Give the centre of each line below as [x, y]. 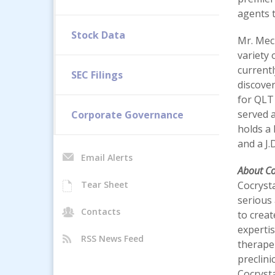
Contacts [101, 211]
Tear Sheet [105, 184]
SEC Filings [97, 75]
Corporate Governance [127, 115]
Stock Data [98, 35]
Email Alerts [107, 157]
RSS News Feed [112, 238]
